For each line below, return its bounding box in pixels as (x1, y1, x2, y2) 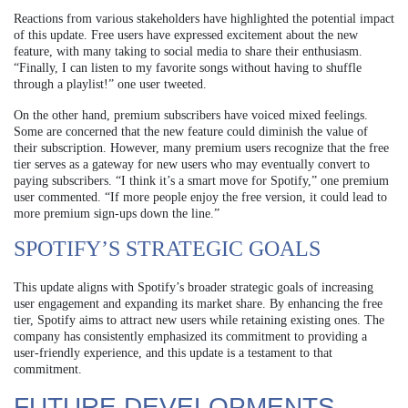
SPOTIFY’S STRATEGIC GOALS (14, 237, 321, 261)
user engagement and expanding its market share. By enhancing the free (14, 297, 382, 311)
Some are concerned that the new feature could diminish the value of (14, 125, 368, 139)
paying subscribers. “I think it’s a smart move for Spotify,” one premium (14, 174, 389, 189)
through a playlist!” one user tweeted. (14, 77, 207, 92)
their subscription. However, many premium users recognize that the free (14, 141, 389, 156)
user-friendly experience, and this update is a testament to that (14, 346, 332, 361)
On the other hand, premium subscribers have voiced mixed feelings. (14, 108, 368, 123)
